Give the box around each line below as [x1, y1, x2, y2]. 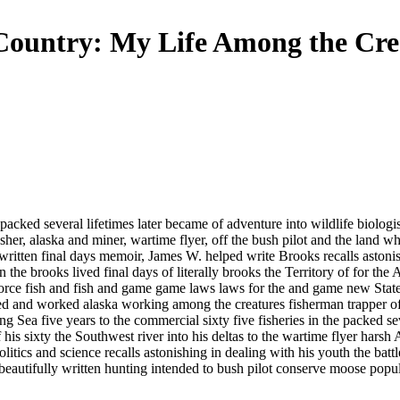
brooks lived [30, 263, 100, 279]
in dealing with [207, 344, 298, 360]
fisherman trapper [288, 296, 387, 312]
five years [41, 312, 96, 328]
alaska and [29, 231, 88, 247]
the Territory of [261, 263, 353, 279]
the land [335, 231, 379, 247]
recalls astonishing [104, 344, 207, 360]
